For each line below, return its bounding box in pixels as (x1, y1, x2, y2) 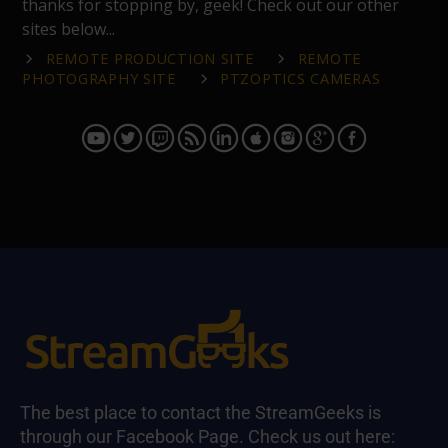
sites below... (22, 17, 120, 40)
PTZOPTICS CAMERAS (220, 68, 381, 88)
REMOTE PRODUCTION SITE (45, 48, 254, 68)
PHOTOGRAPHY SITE (22, 68, 176, 88)
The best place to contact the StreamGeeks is (20, 401, 381, 423)
